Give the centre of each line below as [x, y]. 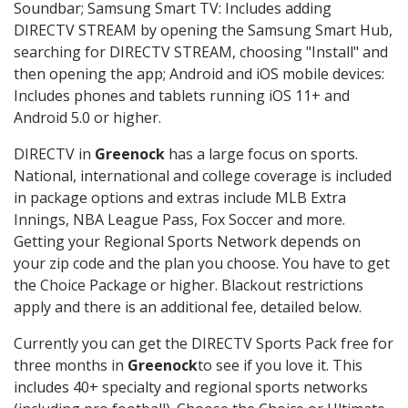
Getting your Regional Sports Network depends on [187, 242]
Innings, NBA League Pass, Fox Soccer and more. [179, 220]
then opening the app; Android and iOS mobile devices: [199, 74]
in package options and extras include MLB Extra [180, 198]
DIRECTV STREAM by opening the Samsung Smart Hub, [203, 31]
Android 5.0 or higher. [87, 118]
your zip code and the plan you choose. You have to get [202, 264]
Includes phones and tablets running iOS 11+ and [182, 96]
